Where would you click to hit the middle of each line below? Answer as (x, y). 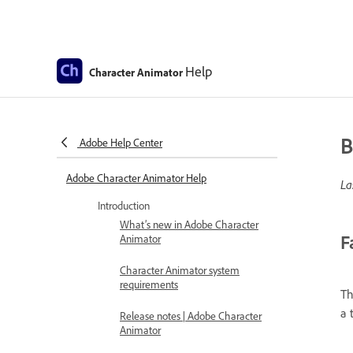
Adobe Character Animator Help (136, 178)
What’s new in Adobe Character (189, 224)
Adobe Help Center (121, 142)
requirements (149, 284)
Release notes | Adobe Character (191, 316)
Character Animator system (180, 270)
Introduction (124, 205)
